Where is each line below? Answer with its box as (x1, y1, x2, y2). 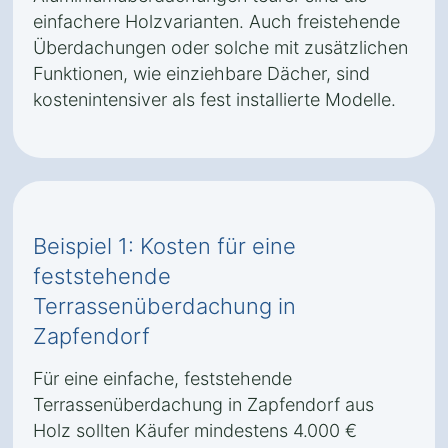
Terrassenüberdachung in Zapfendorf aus (33, 394, 374, 415)
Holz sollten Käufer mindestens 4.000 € (33, 420, 357, 441)
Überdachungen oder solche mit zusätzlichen (33, 37, 408, 58)
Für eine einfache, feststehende (33, 368, 292, 389)
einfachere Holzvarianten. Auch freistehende (33, 11, 400, 32)
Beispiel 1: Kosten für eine (33, 233, 296, 259)
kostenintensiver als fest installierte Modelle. (33, 89, 396, 110)
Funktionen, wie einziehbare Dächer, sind (33, 63, 370, 84)
